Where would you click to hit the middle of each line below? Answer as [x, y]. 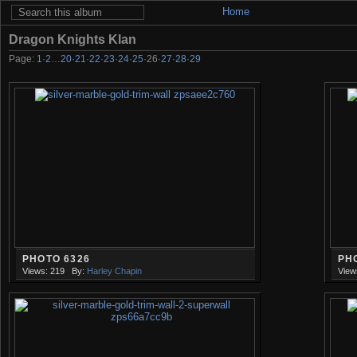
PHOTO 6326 [57, 259]
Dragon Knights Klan [73, 39]
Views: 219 [43, 271]
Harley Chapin [114, 271]
